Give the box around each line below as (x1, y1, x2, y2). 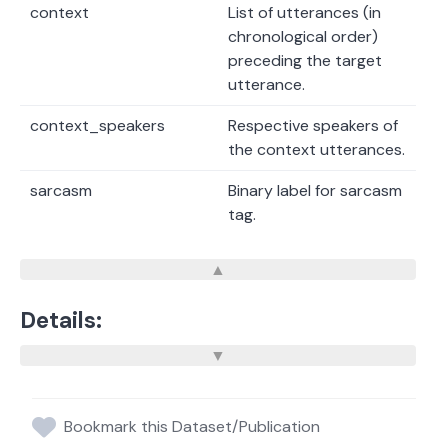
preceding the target (228, 50, 382, 72)
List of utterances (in (228, 2, 381, 24)
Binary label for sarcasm (228, 180, 402, 202)
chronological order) (228, 26, 378, 48)
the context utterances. (228, 139, 405, 161)
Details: (20, 306, 102, 336)
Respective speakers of (228, 115, 398, 137)
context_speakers (30, 115, 165, 137)
